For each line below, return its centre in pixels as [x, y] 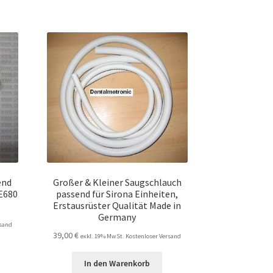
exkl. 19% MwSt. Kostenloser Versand [131, 236]
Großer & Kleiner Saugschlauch [117, 183]
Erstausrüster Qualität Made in [117, 206]
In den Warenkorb [117, 264]
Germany [117, 217]
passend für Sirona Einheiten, [117, 194]
